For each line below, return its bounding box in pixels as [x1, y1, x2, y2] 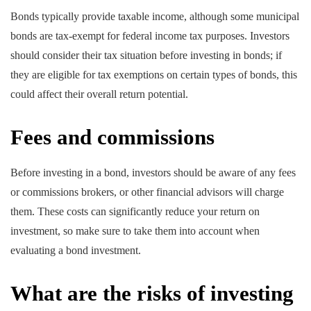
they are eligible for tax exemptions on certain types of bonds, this [10, 69, 297, 81]
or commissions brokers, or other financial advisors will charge [10, 185, 284, 198]
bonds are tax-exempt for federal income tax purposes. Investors [10, 30, 289, 42]
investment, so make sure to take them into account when [10, 224, 260, 237]
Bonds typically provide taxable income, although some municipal [10, 10, 299, 23]
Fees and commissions [10, 125, 215, 150]
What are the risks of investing [10, 280, 294, 305]
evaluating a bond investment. [10, 244, 141, 256]
